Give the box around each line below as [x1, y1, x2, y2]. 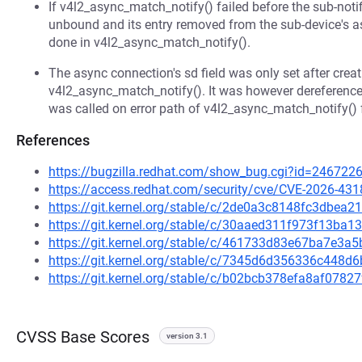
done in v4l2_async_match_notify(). [48, 35, 250, 50]
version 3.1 [166, 331, 208, 340]
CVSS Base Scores [16, 327, 149, 347]
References [16, 132, 90, 149]
